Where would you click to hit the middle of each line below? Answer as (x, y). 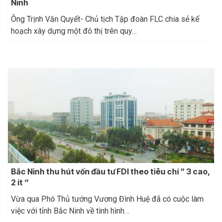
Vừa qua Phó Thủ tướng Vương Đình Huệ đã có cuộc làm (107, 199)
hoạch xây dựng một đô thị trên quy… (74, 31)
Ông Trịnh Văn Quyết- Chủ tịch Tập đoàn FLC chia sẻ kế (105, 19)
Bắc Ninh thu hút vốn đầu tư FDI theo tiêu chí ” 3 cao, (110, 171)
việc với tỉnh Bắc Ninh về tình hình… (70, 211)
